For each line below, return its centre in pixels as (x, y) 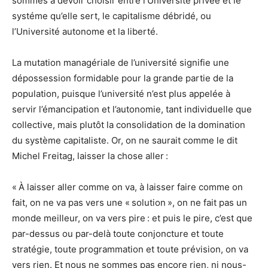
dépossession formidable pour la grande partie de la (123, 78)
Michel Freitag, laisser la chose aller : (90, 156)
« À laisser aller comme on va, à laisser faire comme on (127, 187)
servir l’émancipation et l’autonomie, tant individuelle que (132, 109)
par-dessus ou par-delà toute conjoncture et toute (118, 234)
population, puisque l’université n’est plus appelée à (121, 94)
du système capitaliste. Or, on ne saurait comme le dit (125, 141)
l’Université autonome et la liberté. (85, 32)
